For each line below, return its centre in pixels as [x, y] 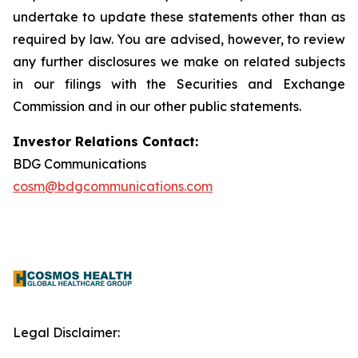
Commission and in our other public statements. [157, 106]
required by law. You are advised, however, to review [179, 39]
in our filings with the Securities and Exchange [179, 84]
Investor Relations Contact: [105, 141]
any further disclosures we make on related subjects [179, 62]
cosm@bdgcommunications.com [113, 186]
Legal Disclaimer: [66, 332]
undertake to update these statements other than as [179, 17]
